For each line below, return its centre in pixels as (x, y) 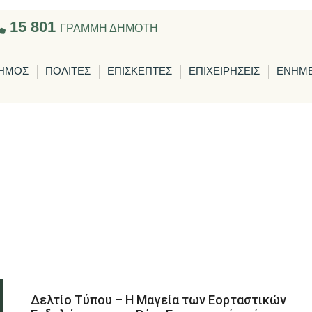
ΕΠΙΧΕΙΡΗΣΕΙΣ (224, 71)
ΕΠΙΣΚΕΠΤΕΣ (140, 71)
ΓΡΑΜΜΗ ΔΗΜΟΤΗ (109, 28)
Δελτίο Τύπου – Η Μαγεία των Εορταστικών (158, 300)
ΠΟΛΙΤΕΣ (68, 71)
